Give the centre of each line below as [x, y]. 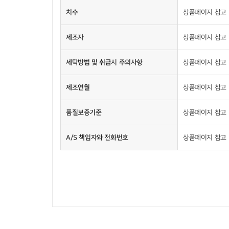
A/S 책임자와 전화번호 [97, 137]
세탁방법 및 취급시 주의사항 [104, 62]
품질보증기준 [84, 112]
